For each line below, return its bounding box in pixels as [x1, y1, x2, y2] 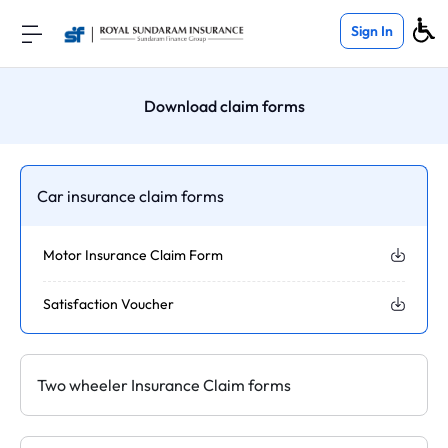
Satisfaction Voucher [43, 294, 175, 313]
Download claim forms [143, 96, 305, 116]
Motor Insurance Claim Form [43, 245, 224, 264]
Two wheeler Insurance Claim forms [37, 374, 291, 395]
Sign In [351, 21, 393, 40]
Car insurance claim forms [37, 185, 224, 206]
